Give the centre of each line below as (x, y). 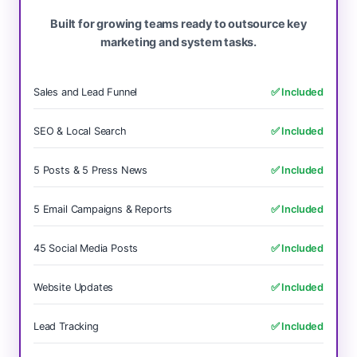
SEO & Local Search (80, 131)
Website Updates (74, 287)
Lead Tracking (66, 326)
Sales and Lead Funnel (86, 92)
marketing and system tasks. (178, 42)
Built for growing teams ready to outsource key (178, 24)
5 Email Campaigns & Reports (103, 209)
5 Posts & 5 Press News (91, 170)
